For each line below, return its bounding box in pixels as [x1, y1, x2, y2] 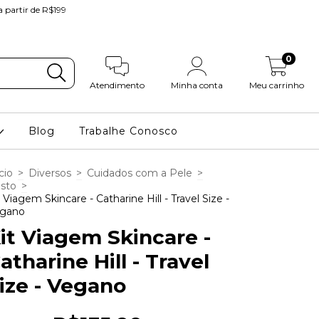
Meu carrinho [249, 80, 305, 91]
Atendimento [89, 80, 145, 91]
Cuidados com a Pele [87, 167, 192, 179]
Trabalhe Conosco [79, 125, 179, 137]
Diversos [28, 167, 71, 179]
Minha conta [171, 80, 224, 91]
